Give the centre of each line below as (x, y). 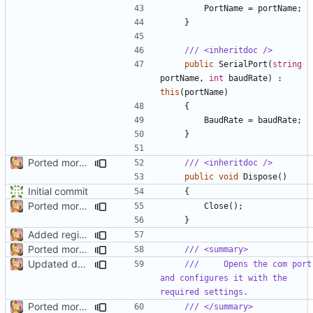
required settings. (204, 292)
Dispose (260, 176)
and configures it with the (224, 278)
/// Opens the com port (248, 264)
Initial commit (58, 191)
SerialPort (243, 64)
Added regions (83, 234)
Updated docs (82, 263)
